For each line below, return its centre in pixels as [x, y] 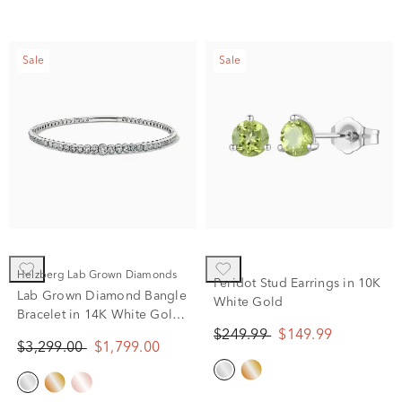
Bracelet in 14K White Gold [99, 315]
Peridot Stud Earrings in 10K [297, 284]
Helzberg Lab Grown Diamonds [101, 275]
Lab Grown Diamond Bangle [102, 296]
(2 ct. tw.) [44, 334]
